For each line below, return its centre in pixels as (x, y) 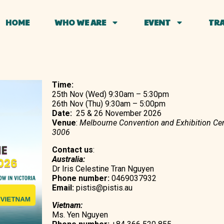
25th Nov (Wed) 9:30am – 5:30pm (110, 94)
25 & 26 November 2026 (116, 113)
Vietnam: (67, 205)
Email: (63, 188)
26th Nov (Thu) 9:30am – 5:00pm (108, 104)
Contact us (72, 150)
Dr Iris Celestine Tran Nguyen (103, 169)
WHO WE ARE (80, 22)
